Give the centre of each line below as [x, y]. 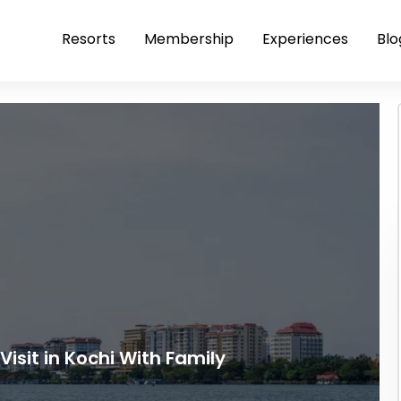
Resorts [89, 39]
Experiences [305, 39]
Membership [189, 39]
